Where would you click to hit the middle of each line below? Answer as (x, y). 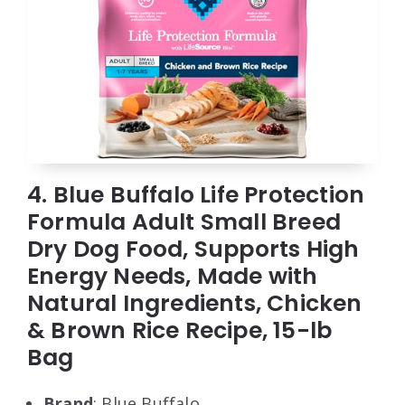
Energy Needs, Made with (173, 276)
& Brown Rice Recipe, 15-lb (180, 330)
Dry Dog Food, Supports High (193, 249)
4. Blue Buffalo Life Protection (196, 194)
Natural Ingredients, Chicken (195, 303)
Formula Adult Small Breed (184, 221)
